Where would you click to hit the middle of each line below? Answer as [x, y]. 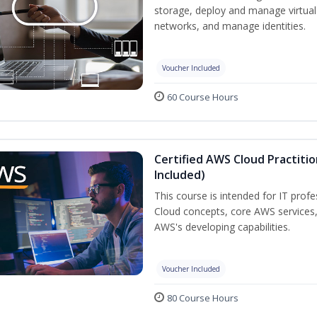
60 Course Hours [203, 97]
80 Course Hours [203, 298]
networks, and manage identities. [230, 26]
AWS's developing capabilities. [222, 227]
